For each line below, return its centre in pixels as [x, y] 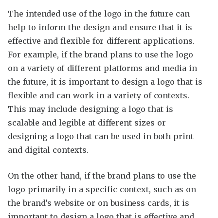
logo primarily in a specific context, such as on [102, 190]
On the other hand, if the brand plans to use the [102, 176]
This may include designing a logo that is [91, 109]
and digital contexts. [48, 150]
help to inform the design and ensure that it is [100, 27]
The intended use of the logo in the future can [99, 14]
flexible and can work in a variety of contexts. [99, 96]
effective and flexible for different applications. [101, 41]
